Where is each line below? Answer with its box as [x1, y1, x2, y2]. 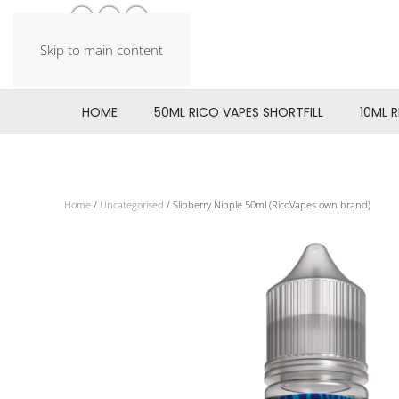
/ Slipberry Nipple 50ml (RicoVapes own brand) [164, 198, 370, 211]
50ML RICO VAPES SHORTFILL [154, 103, 324, 121]
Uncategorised [100, 198, 164, 211]
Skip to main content [40, 41, 163, 59]
